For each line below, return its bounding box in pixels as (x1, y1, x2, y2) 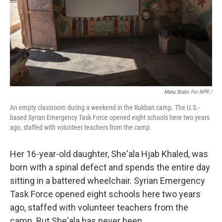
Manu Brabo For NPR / (164, 89, 212, 95)
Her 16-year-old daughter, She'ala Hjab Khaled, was (10, 149, 208, 159)
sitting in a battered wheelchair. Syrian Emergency (10, 175, 205, 186)
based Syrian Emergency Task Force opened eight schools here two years (10, 113, 210, 121)
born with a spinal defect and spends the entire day (10, 162, 210, 172)
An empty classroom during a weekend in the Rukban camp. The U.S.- (10, 104, 200, 111)
